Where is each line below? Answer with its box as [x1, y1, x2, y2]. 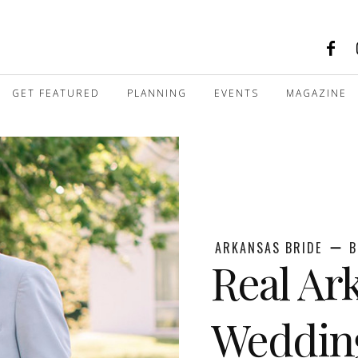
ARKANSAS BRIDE [215, 237, 322, 257]
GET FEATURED [12, 86, 100, 100]
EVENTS [214, 86, 259, 100]
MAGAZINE [286, 86, 347, 100]
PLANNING [127, 86, 187, 100]
